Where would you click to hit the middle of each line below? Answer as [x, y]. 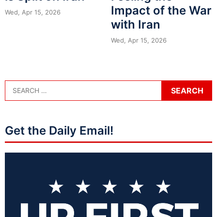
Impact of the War [161, 10]
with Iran [136, 24]
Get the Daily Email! [59, 130]
